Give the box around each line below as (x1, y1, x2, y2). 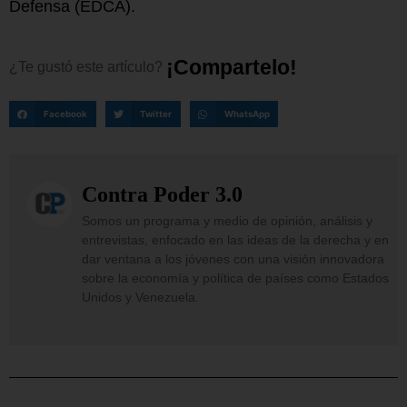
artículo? (107, 59, 163, 75)
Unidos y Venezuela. (82, 290, 199, 305)
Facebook (44, 108, 88, 119)
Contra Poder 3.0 (82, 183, 243, 207)
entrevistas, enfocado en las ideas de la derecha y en (82, 233, 389, 248)
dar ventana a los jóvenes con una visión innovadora (82, 252, 384, 267)
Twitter (139, 108, 172, 119)
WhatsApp (223, 108, 270, 119)
